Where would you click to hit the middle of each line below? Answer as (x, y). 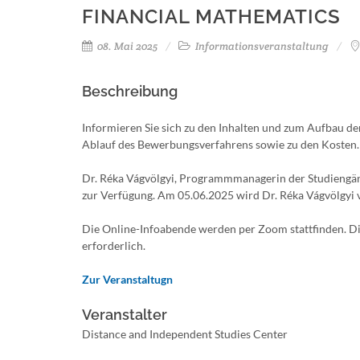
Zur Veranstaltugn (127, 279)
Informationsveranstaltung (261, 46)
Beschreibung (130, 91)
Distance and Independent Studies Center (185, 334)
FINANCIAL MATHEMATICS (211, 16)
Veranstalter (125, 315)
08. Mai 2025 (126, 46)
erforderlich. (114, 245)
